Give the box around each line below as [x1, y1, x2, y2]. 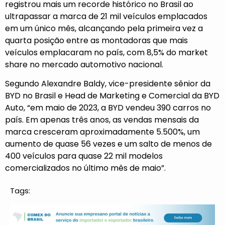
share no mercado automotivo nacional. [5, 58, 163, 70]
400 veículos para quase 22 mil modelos [5, 150, 163, 162]
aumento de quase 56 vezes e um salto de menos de [5, 138, 212, 150]
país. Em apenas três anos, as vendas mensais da [5, 114, 199, 126]
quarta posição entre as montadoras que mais [5, 34, 188, 46]
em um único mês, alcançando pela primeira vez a [5, 22, 203, 34]
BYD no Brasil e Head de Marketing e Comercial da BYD [5, 90, 219, 102]
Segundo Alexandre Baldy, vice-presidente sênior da [5, 78, 210, 90]
